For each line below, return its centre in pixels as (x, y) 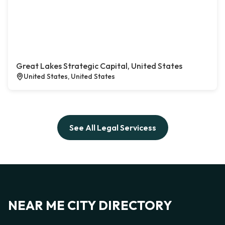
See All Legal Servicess (113, 128)
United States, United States (69, 77)
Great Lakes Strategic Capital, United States (99, 66)
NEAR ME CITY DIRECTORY (90, 205)
